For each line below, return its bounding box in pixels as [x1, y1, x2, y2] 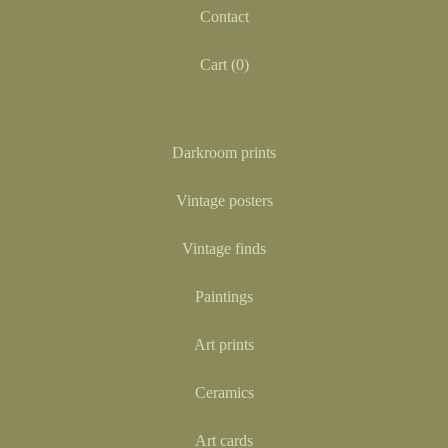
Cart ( [199, 56, 236, 73]
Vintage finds [182, 240, 266, 257]
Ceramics [194, 384, 254, 401]
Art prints [194, 336, 254, 353]
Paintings [195, 288, 253, 305]
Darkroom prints [172, 144, 276, 161]
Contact [199, 8, 249, 25]
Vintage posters [175, 192, 273, 209]
